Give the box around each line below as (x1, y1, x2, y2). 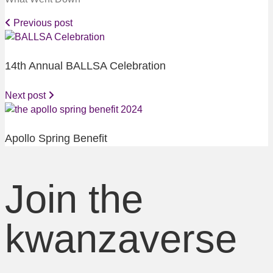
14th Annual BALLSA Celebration (5, 59, 166, 72)
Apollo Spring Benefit (5, 132, 107, 144)
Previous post (11, 17, 73, 28)
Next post (5, 90, 48, 101)
